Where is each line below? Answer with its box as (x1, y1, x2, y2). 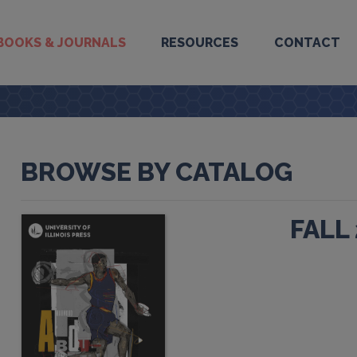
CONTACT (274, 34, 341, 50)
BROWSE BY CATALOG (21, 156, 293, 186)
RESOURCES (161, 34, 239, 50)
